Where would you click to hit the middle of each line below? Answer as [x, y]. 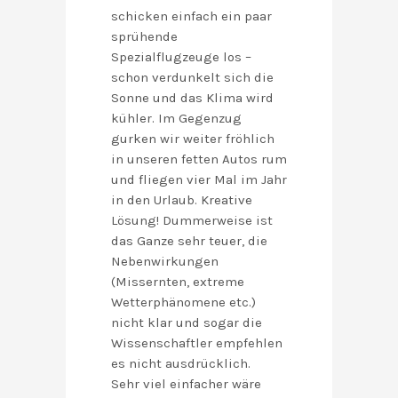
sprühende [144, 37]
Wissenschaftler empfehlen [197, 343]
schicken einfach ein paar [191, 16]
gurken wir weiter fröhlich [193, 139]
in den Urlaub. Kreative [182, 200]
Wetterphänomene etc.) [183, 302]
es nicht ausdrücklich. [181, 364]
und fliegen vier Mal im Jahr [199, 180]
